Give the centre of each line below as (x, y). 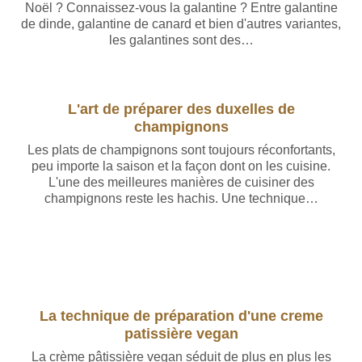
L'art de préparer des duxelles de (181, 109)
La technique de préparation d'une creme (181, 316)
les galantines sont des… (181, 40)
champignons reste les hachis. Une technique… (181, 198)
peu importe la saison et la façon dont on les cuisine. (181, 166)
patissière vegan (181, 333)
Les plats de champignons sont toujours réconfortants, (181, 150)
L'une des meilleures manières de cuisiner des (181, 182)
